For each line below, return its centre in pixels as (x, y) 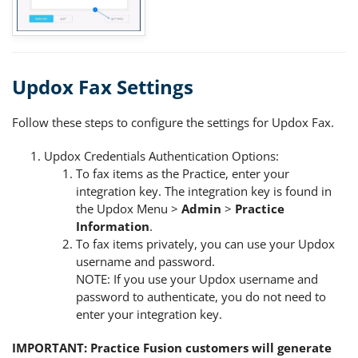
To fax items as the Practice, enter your (183, 173)
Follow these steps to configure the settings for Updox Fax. (173, 122)
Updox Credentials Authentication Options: (161, 155)
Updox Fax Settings (103, 86)
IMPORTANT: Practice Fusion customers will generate (172, 347)
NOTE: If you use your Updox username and (197, 278)
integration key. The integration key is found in (204, 191)
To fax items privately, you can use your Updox (205, 243)
